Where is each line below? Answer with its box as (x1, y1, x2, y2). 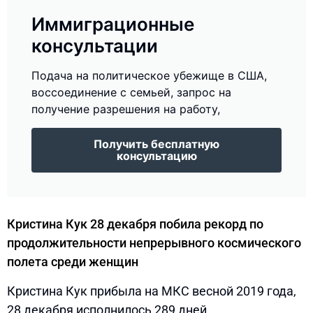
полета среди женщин (7, 254, 138, 269)
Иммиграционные (31, 13, 194, 35)
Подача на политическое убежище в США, (31, 68, 267, 82)
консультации (31, 34, 158, 57)
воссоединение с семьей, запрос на (31, 85, 231, 99)
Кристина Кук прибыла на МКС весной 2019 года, (7, 283, 296, 298)
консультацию (116, 148, 197, 163)
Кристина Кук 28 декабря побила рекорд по (7, 216, 263, 231)
